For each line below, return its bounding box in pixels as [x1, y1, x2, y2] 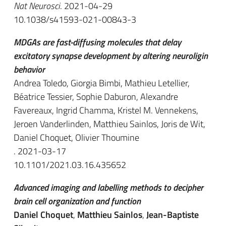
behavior [14, 63, 45, 76]
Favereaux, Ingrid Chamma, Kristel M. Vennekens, [14, 103, 198, 117]
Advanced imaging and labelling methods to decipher [14, 181, 203, 194]
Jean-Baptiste [146, 208, 199, 221]
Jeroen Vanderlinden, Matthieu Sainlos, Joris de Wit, [14, 117, 205, 131]
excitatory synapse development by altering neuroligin [14, 49, 208, 63]
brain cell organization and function [14, 194, 141, 208]
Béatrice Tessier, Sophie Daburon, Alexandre [14, 90, 178, 103]
